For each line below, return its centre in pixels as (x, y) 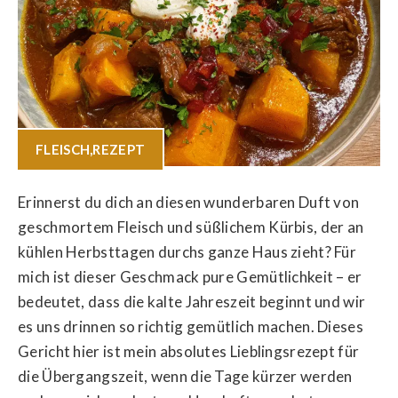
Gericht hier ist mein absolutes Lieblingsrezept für (189, 351)
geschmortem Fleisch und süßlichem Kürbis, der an (191, 227)
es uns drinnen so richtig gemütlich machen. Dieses (191, 326)
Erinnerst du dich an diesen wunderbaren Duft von (189, 202)
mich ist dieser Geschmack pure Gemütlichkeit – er (190, 276)
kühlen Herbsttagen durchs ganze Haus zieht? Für (187, 251)
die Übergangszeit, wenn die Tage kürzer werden (185, 376)
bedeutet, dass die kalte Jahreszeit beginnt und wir (192, 301)
